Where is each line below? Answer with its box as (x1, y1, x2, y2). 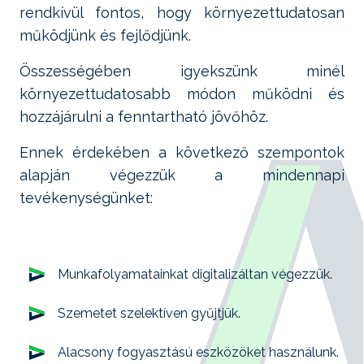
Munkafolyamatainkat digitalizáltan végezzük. (58, 266, 332, 282)
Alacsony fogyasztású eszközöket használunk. (58, 344, 339, 360)
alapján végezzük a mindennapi (19, 167, 344, 184)
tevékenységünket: (19, 189, 153, 206)
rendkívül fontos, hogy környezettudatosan (19, 4, 344, 21)
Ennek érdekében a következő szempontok (19, 144, 344, 161)
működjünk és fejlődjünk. (19, 27, 191, 44)
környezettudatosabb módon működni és (19, 85, 344, 102)
